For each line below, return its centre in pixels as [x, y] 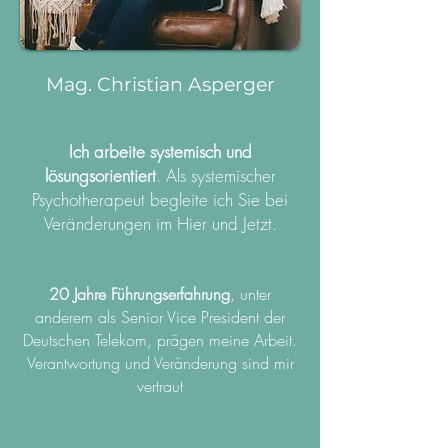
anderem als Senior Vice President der [160, 317]
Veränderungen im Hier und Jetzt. [160, 223]
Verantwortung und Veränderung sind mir [160, 363]
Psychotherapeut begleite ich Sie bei [160, 199]
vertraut [160, 386]
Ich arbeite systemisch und [160, 151]
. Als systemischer [215, 175]
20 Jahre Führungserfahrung [139, 294]
